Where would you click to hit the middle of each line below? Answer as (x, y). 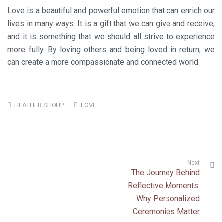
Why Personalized (168, 198)
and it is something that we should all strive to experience (111, 36)
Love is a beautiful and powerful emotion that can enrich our (111, 11)
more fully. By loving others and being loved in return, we (111, 49)
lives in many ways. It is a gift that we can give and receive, (111, 24)
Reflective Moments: (164, 186)
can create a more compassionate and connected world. (104, 62)
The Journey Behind (166, 173)
